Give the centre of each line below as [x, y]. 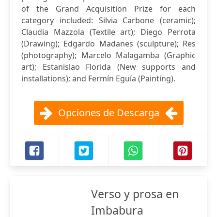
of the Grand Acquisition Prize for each [108, 9]
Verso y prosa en [135, 194]
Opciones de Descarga [108, 113]
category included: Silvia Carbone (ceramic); [108, 20]
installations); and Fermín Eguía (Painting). [98, 78]
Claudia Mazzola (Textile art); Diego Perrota [108, 32]
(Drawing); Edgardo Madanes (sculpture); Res [108, 44]
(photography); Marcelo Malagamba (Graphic [108, 55]
